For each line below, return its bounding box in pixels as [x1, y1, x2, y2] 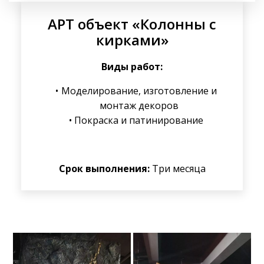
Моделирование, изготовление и [61, 84, 217, 97]
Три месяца [149, 162, 206, 175]
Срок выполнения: [58, 162, 150, 175]
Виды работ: [101, 60, 163, 73]
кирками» [95, 30, 169, 49]
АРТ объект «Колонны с [48, 14, 216, 34]
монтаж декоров [100, 99, 179, 112]
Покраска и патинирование [74, 114, 204, 127]
